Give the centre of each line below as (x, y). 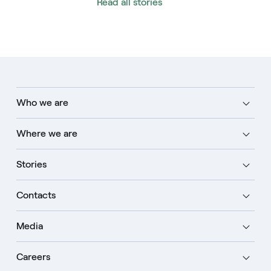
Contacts (36, 195)
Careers (33, 257)
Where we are (47, 133)
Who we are (42, 103)
